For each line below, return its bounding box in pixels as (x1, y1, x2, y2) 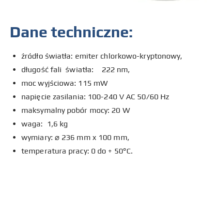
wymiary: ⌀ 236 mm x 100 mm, (21, 132, 129, 142)
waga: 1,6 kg (21, 119, 68, 128)
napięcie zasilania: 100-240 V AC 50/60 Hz (21, 92, 170, 101)
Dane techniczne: (10, 22, 133, 41)
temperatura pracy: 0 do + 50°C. (21, 146, 133, 155)
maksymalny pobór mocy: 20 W (21, 105, 130, 115)
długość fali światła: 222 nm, (21, 64, 130, 74)
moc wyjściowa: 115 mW (21, 78, 108, 88)
